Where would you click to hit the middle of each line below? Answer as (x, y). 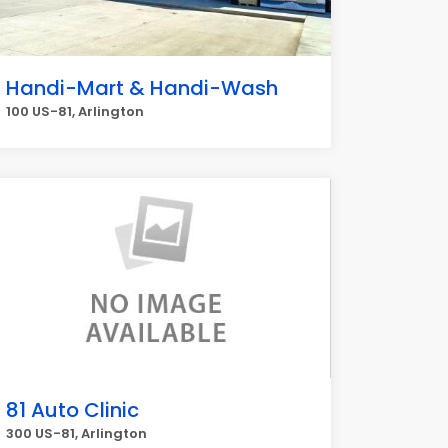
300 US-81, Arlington (76, 433)
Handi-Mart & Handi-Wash (142, 88)
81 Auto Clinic (72, 410)
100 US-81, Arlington (75, 111)
